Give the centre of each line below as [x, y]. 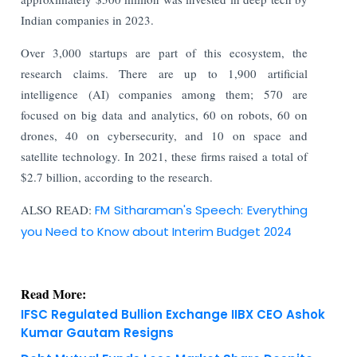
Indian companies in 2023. [88, 20]
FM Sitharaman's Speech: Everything [202, 210]
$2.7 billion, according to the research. [117, 177]
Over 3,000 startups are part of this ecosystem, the [164, 52]
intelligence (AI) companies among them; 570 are [164, 94]
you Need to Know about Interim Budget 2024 [157, 231]
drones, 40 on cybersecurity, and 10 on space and [164, 135]
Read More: [54, 293]
